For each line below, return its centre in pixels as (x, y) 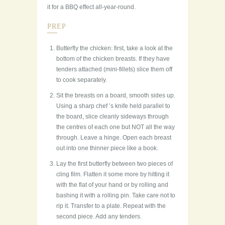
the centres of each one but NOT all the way (116, 127)
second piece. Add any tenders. (99, 217)
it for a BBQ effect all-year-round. (91, 7)
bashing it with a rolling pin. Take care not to (116, 196)
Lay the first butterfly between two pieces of (115, 164)
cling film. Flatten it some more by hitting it (113, 175)
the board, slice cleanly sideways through (113, 117)
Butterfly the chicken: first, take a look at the (115, 48)
